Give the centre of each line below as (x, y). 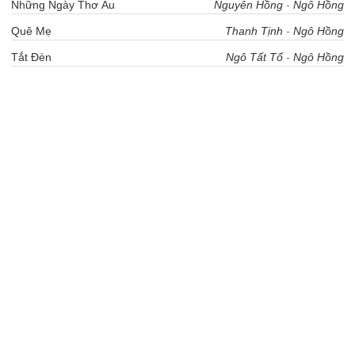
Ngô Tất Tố (254, 57)
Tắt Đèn (31, 57)
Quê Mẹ (31, 31)
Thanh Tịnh (254, 31)
